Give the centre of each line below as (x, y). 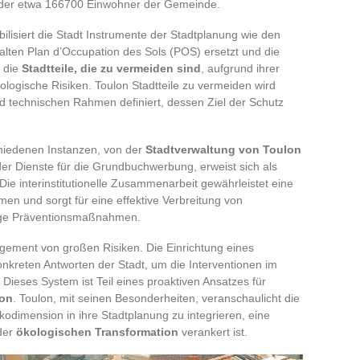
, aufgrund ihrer (240, 68)
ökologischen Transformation (97, 331)
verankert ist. (213, 331)
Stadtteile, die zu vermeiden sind (111, 68)
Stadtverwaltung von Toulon (223, 149)
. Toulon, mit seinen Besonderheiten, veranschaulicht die (156, 298)
